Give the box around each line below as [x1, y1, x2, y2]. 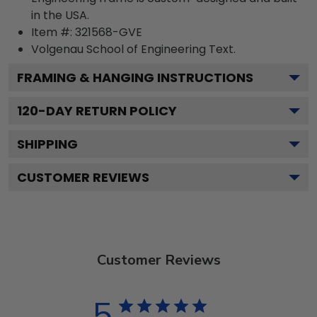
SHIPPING [17, 134, 78, 153]
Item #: [31, 23, 75, 40]
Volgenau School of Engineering [31, 40, 209, 57]
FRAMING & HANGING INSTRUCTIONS [17, 68, 253, 86]
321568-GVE [75, 23, 142, 40]
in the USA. [31, 6, 89, 23]
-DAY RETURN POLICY [38, 101, 177, 120]
